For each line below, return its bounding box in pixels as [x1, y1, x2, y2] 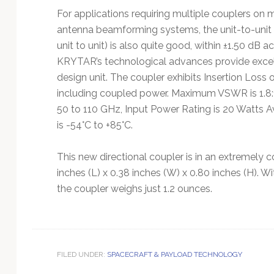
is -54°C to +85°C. [56, 119, 133, 131]
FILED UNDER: [56, 250, 107, 259]
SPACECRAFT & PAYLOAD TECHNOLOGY [106, 250, 242, 259]
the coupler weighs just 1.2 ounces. [56, 182, 212, 194]
